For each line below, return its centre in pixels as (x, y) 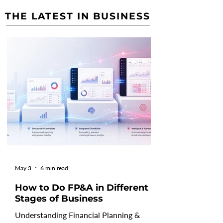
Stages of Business (59, 199)
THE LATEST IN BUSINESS (78, 16)
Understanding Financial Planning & (77, 215)
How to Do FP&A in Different (82, 188)
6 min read (54, 168)
